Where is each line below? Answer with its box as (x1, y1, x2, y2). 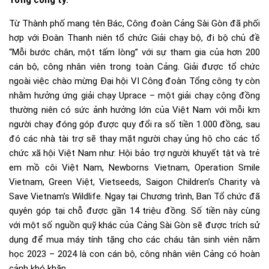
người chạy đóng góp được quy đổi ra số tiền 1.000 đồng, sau (9, 119, 260, 130)
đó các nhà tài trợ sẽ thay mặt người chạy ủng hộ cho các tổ (9, 133, 260, 144)
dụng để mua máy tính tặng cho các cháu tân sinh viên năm (9, 234, 260, 245)
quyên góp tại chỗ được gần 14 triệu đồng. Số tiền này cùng (9, 205, 260, 216)
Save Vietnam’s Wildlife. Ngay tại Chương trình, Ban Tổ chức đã (9, 191, 260, 202)
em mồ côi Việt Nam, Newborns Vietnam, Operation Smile (9, 162, 260, 173)
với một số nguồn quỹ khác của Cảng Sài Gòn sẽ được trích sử (9, 220, 260, 231)
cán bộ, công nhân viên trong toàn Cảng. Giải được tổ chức (9, 61, 260, 72)
